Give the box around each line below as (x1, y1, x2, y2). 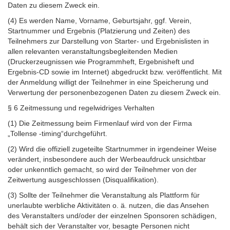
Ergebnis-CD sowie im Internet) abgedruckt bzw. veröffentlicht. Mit (8, 67, 222, 76)
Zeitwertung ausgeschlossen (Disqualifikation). (8, 175, 159, 184)
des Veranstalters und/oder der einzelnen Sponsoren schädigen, (8, 211, 217, 220)
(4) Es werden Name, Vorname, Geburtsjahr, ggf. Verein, (8, 16, 191, 25)
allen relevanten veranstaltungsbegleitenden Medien (8, 47, 178, 55)
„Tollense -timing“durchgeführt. (8, 129, 107, 138)
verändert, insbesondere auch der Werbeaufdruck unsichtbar (8, 155, 206, 163)
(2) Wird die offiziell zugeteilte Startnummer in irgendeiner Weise (8, 144, 217, 153)
